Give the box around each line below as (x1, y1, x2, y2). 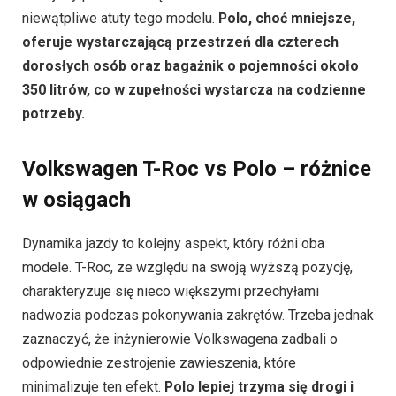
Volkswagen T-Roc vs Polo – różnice (22, 86, 371, 111)
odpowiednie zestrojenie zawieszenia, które (22, 284, 296, 301)
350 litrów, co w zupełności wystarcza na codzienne (22, 11, 366, 28)
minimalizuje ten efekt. (22, 308, 164, 325)
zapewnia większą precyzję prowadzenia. (22, 331, 296, 349)
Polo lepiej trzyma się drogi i (164, 308, 354, 325)
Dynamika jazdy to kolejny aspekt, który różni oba (22, 164, 324, 182)
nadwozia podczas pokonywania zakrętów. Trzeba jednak (22, 236, 374, 254)
